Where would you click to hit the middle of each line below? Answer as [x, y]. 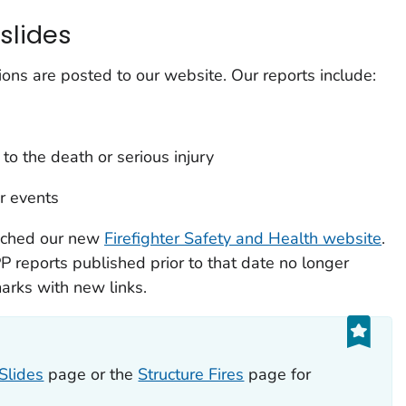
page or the [91, 374]
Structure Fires [191, 374]
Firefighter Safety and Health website [242, 239]
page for [278, 374]
